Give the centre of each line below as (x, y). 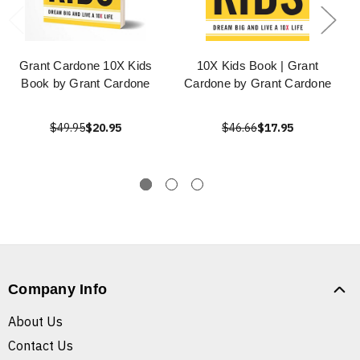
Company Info (57, 290)
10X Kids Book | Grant (258, 66)
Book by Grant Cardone (86, 84)
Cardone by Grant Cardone (258, 84)
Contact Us (41, 346)
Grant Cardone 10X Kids (86, 66)
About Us (35, 322)
